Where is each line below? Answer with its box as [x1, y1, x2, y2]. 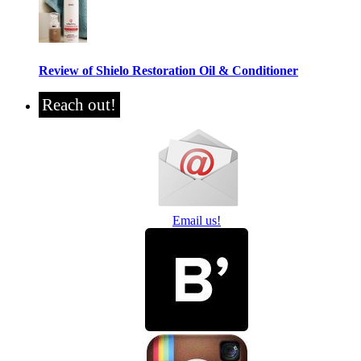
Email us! [172, 213, 221, 227]
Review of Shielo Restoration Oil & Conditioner [39, 63, 298, 77]
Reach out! [42, 94, 117, 114]
